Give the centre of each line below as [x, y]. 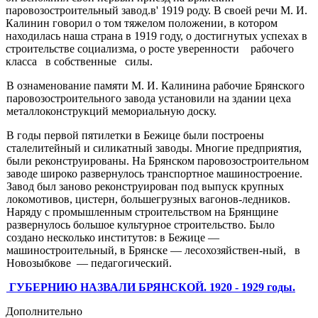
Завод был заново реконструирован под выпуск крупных [145, 187]
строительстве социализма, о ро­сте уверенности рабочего [150, 49]
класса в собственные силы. [79, 62]
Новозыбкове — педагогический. [90, 263]
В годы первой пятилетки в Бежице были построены [135, 136]
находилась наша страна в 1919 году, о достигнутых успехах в [157, 36]
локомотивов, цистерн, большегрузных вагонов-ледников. [148, 199]
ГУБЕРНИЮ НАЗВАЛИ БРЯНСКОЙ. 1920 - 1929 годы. [150, 287]
